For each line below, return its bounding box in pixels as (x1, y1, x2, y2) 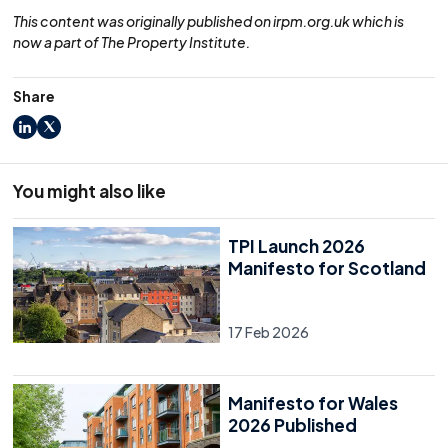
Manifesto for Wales (228, 391, 398, 414)
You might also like (13, 179, 167, 202)
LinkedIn (23, 126, 88, 148)
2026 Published (228, 413, 357, 436)
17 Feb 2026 (228, 322, 309, 341)
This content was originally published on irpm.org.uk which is (13, 11, 405, 30)
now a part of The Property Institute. (13, 32, 251, 51)
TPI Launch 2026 (228, 234, 365, 257)
